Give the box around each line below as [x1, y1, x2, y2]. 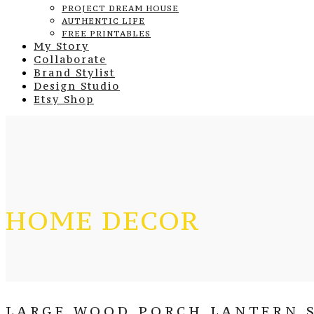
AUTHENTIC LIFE [62, 16, 145, 26]
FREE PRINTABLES [62, 29, 151, 39]
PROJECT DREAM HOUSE [62, 4, 179, 13]
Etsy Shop [34, 93, 94, 106]
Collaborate [34, 53, 107, 66]
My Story [34, 39, 89, 53]
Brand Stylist [34, 66, 115, 79]
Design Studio [34, 79, 120, 93]
